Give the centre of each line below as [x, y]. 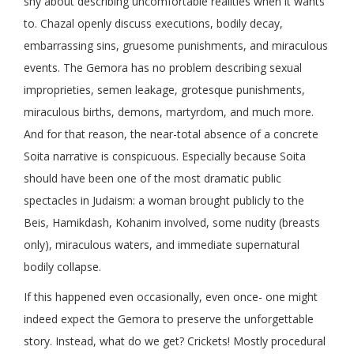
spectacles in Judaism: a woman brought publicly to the [164, 201]
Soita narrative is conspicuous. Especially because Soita [165, 156]
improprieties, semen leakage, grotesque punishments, [164, 90]
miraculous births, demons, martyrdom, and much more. [169, 112]
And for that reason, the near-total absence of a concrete [171, 134]
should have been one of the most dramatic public [153, 179]
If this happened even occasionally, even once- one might [171, 297]
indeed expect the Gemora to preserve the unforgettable [169, 319]
